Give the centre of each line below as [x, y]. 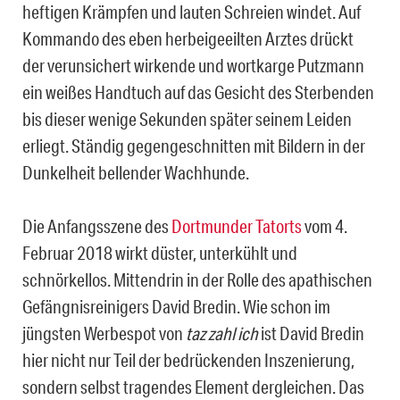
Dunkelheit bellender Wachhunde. [136, 173]
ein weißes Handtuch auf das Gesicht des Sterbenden [198, 92]
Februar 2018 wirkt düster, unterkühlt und [160, 253]
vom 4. [325, 226]
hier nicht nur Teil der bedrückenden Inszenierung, [188, 360]
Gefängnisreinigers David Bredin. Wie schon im [176, 307]
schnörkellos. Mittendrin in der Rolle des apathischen [197, 280]
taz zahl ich [222, 333]
